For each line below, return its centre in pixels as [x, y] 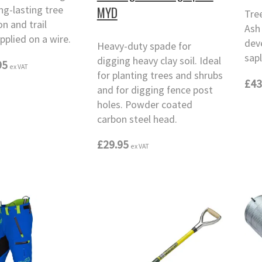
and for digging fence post [155, 90]
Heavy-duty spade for [144, 46]
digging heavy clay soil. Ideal [159, 61]
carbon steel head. [137, 119]
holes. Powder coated [144, 104]
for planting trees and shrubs [160, 75]
